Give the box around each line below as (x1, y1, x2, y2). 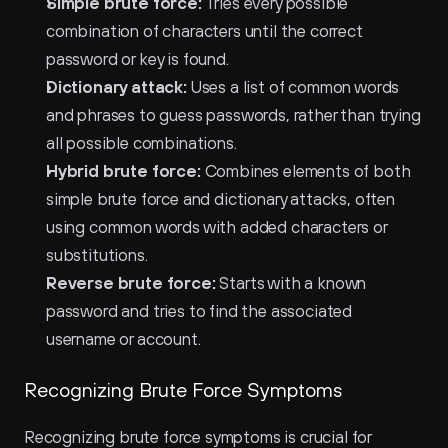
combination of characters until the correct (46, 21, 363, 41)
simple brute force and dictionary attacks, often (46, 189, 395, 209)
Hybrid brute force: (46, 161, 201, 181)
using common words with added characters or (46, 217, 387, 237)
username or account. (46, 329, 201, 349)
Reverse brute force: (46, 273, 216, 293)
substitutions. (46, 245, 148, 265)
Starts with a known (215, 273, 367, 293)
